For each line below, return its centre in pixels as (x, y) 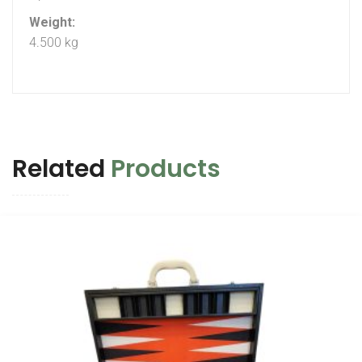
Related (61, 169)
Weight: (52, 23)
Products (166, 169)
